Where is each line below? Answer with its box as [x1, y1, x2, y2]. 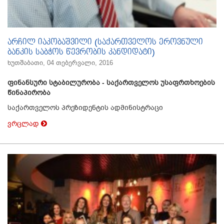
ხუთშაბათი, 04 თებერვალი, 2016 [7, 59, 113, 67]
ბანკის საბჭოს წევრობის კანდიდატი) [7, 47, 155, 57]
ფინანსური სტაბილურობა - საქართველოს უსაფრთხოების [7, 78, 215, 87]
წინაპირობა [7, 88, 50, 97]
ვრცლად [7, 119, 41, 128]
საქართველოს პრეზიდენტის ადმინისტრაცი [7, 103, 163, 112]
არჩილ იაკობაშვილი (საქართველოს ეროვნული [7, 37, 203, 47]
